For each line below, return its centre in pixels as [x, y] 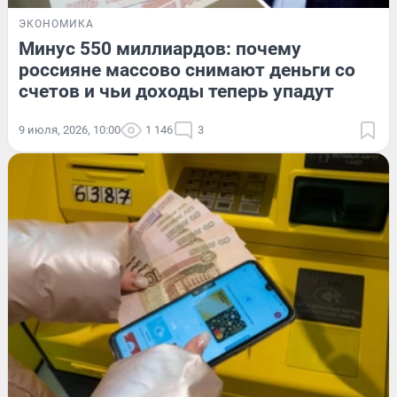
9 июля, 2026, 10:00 [70, 130]
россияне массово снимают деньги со [187, 70]
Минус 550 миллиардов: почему [160, 49]
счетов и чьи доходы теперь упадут [176, 92]
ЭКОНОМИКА [56, 24]
